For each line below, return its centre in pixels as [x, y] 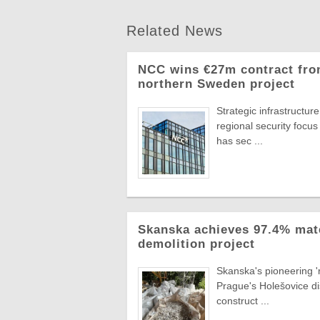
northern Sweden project [216, 84]
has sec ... [240, 141]
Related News [175, 31]
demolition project [196, 244]
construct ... [243, 301]
